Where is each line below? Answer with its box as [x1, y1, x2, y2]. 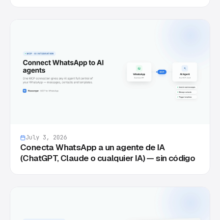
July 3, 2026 [26, 134, 67, 142]
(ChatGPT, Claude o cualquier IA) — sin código [20, 153, 195, 164]
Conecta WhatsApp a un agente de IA [20, 142, 165, 153]
